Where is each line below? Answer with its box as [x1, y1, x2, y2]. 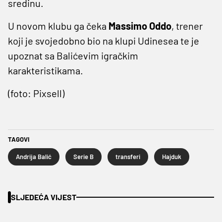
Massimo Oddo [109, 19, 171, 32]
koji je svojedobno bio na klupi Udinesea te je [8, 34, 199, 47]
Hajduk [162, 152, 181, 161]
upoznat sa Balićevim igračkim [8, 49, 138, 61]
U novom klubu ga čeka [8, 19, 109, 32]
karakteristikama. [8, 64, 83, 76]
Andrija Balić [16, 152, 52, 161]
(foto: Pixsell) [8, 87, 64, 99]
